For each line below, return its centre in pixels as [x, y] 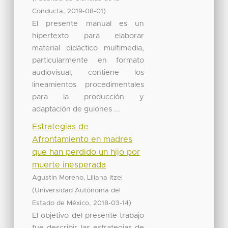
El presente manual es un [88, 23]
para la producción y [88, 97]
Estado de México [61, 203]
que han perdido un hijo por [86, 152]
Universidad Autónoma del [78, 190]
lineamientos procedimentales [88, 84]
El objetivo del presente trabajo [88, 215]
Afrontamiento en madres [82, 139]
